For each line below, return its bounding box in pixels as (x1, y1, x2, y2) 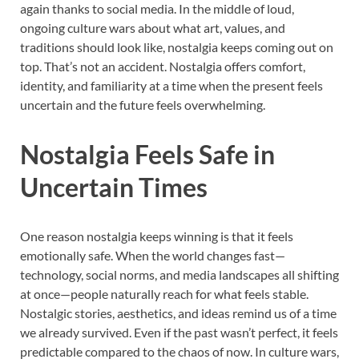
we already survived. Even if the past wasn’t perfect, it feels (20, 324, 338, 340)
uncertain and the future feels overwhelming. (20, 97, 265, 113)
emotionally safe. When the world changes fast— (20, 247, 285, 263)
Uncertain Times (20, 171, 208, 203)
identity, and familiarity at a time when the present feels (20, 78, 323, 94)
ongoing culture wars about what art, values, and (20, 20, 285, 36)
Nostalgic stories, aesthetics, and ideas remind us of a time (20, 305, 337, 321)
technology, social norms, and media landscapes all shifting (20, 266, 339, 282)
